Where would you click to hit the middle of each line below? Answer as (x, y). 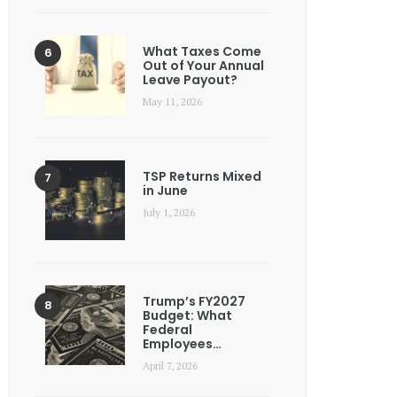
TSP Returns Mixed (202, 177)
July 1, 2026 (169, 213)
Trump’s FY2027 (194, 302)
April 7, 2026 (170, 366)
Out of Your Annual (203, 66)
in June (165, 191)
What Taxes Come (202, 52)
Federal (167, 330)
